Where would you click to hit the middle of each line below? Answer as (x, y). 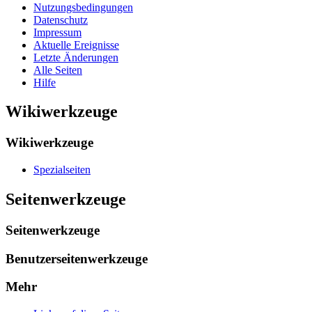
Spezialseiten (62, 170)
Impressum (57, 32)
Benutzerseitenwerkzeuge (77, 258)
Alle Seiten (58, 70)
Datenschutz (61, 19)
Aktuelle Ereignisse (76, 45)
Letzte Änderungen (76, 57)
